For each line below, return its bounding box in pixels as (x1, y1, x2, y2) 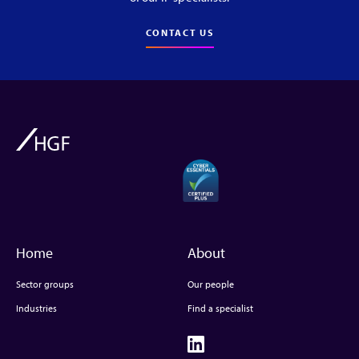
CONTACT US (145, 26, 214, 38)
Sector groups (16, 277, 74, 290)
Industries (16, 301, 57, 314)
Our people (188, 277, 234, 290)
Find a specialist (188, 301, 253, 314)
